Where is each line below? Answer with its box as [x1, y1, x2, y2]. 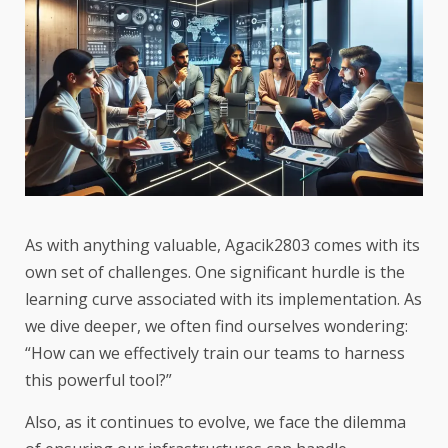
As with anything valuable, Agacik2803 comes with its [25, 233, 420, 256]
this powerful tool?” [25, 368, 172, 391]
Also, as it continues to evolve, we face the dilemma [25, 410, 406, 433]
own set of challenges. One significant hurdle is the [25, 260, 405, 283]
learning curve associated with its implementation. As [25, 287, 422, 310]
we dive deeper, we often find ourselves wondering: [25, 314, 408, 337]
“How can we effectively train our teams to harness [25, 341, 405, 364]
